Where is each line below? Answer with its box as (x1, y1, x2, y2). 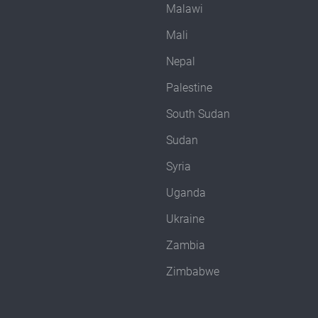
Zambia (166, 238, 205, 253)
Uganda (166, 186, 206, 200)
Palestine (166, 81, 212, 95)
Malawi (166, 2, 203, 16)
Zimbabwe (166, 265, 219, 279)
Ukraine (166, 212, 204, 226)
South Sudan (166, 107, 230, 121)
